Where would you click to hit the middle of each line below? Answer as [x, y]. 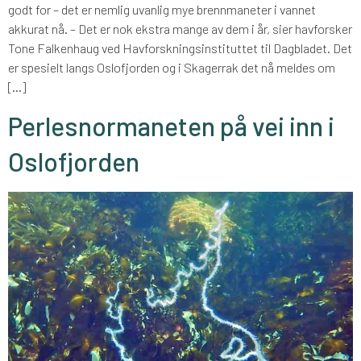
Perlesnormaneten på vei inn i [171, 126]
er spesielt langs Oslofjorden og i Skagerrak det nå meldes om [172, 67]
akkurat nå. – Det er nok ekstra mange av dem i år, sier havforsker [180, 28]
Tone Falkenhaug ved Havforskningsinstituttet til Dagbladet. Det [180, 48]
